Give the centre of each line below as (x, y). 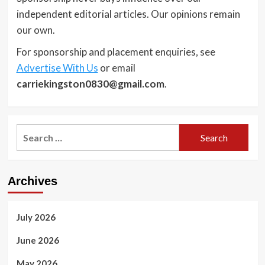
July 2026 (36, 217)
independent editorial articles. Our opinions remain (128, 14)
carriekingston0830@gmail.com (90, 84)
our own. (35, 30)
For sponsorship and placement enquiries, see (116, 52)
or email (117, 68)
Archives (32, 181)
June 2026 (38, 240)
